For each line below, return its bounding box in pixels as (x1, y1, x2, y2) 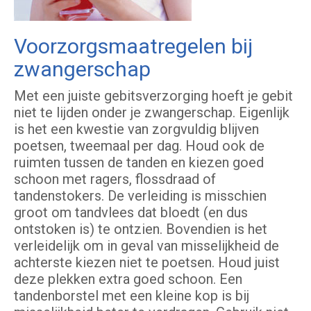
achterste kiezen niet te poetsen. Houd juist (14, 254, 280, 271)
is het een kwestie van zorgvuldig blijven (14, 121, 259, 138)
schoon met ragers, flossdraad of (14, 171, 216, 188)
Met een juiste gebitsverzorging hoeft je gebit (14, 87, 293, 105)
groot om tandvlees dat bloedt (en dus (14, 204, 248, 221)
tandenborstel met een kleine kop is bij (14, 287, 249, 305)
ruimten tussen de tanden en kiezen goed (14, 154, 264, 171)
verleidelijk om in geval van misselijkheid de (14, 237, 279, 255)
